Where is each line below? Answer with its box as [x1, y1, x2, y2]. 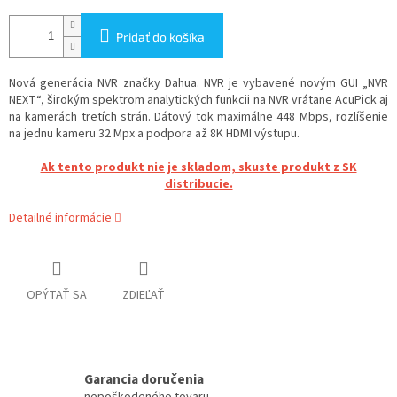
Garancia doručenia [84, 369, 204, 389]
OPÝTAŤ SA [27, 286, 87, 305]
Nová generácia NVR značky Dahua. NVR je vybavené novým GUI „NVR [9, 74, 388, 93]
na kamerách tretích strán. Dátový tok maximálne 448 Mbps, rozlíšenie [9, 108, 388, 127]
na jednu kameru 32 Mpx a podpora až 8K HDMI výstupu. [9, 125, 300, 144]
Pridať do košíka [116, 29, 205, 45]
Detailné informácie [9, 209, 112, 228]
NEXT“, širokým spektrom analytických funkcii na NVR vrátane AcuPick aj [9, 91, 388, 110]
